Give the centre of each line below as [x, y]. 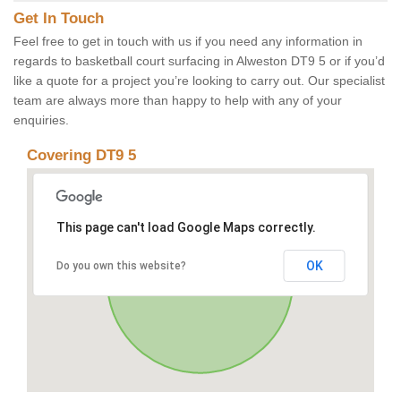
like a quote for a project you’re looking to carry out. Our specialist [199, 81]
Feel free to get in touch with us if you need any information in [188, 42]
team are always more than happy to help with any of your [178, 101]
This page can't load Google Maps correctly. [186, 228]
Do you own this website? [121, 266]
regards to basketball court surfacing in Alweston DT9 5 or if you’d [199, 61]
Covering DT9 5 [81, 156]
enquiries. [41, 120]
